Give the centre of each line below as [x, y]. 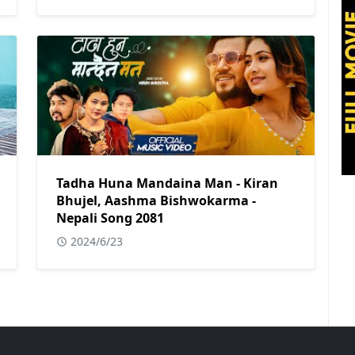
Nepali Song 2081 [110, 218]
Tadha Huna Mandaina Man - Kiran [167, 183]
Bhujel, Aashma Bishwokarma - [156, 200]
